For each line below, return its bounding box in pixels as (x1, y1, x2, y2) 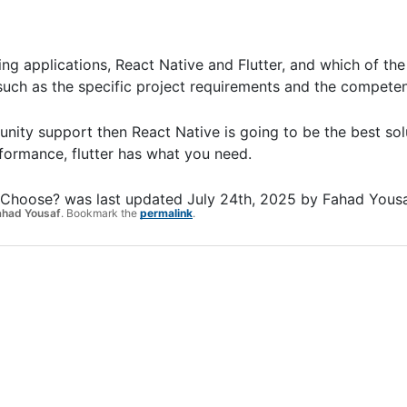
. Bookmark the (61, 205, 140, 220)
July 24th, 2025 (187, 189, 296, 208)
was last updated (60, 189, 187, 208)
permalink (140, 205, 193, 220)
